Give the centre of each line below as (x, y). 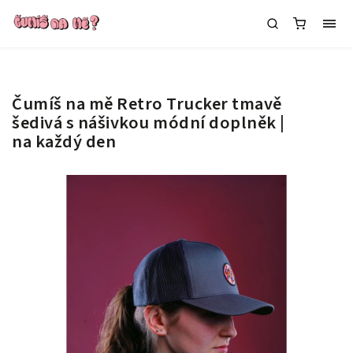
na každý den (64, 142)
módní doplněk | (219, 123)
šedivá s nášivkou (82, 123)
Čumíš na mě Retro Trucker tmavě (147, 104)
